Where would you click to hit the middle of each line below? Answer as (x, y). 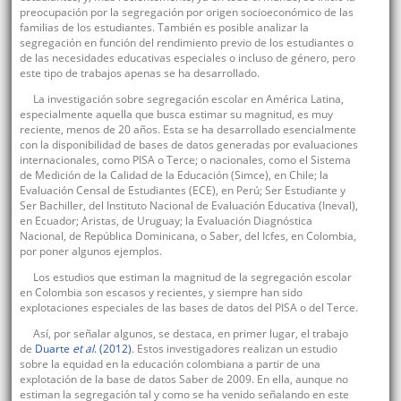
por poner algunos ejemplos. (90, 252)
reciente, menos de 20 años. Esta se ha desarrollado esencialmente (188, 130)
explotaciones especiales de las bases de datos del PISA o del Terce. (188, 308)
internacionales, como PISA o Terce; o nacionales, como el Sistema (185, 160)
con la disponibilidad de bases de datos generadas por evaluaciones (188, 145)
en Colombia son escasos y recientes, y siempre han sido (161, 293)
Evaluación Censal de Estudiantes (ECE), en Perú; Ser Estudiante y (182, 191)
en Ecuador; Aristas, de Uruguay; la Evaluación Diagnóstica (166, 221)
